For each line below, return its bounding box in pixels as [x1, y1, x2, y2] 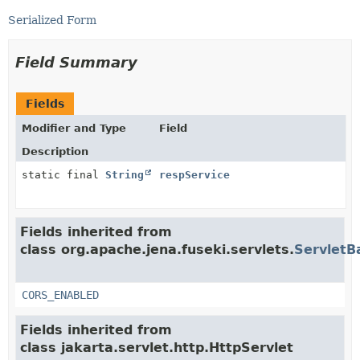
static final [22, 168, 105, 181]
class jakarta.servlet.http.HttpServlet [20, 339, 293, 355]
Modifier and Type [22, 121, 126, 134]
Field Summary [15, 53, 137, 71]
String [105, 168, 144, 181]
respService [159, 168, 230, 181]
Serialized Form [8, 13, 96, 27]
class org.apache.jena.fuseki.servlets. [20, 241, 294, 257]
